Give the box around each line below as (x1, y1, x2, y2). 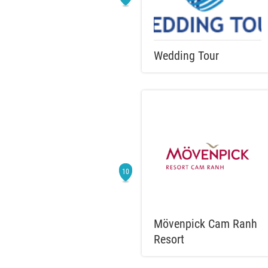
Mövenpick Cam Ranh (154, 217, 257, 231)
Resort (154, 232, 184, 246)
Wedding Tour (154, 48, 219, 63)
